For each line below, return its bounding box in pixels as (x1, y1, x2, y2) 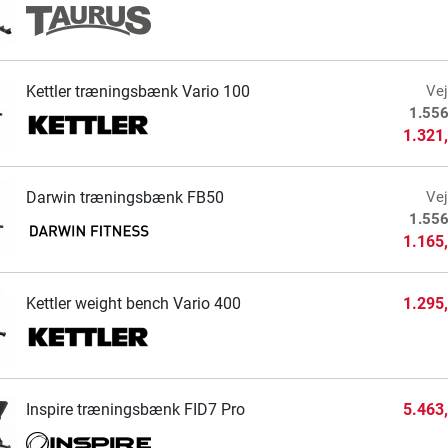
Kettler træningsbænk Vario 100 (25, 82, 250, 102)
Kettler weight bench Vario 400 (25, 294, 241, 314)
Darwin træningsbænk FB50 (25, 188, 224, 208)
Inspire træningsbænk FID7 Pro (25, 400, 245, 420)
